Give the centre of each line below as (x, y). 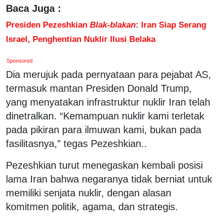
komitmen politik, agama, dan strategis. (92, 206)
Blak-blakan (111, 24)
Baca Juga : (34, 8)
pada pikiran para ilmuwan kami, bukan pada (104, 129)
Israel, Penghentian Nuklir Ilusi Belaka (81, 39)
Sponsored (20, 60)
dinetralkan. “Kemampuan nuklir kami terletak (105, 116)
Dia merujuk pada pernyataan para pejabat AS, (109, 74)
